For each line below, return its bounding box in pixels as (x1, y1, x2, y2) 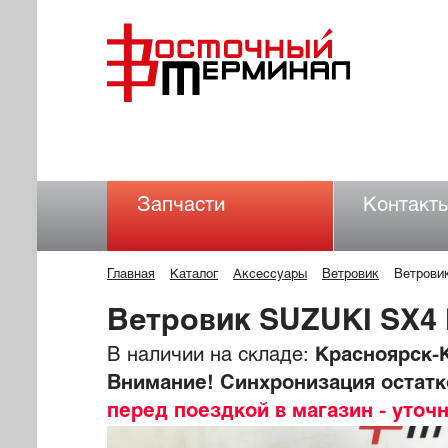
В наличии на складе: (107, 346, 309, 365)
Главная (107, 269, 155, 281)
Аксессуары (233, 269, 307, 281)
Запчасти (137, 196, 225, 215)
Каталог (170, 269, 218, 281)
